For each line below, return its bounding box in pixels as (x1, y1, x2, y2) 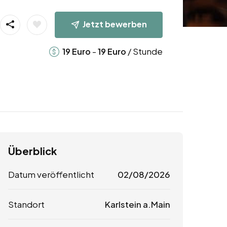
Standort (8, 199, 45, 210)
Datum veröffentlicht (8, 169, 94, 180)
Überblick (8, 144, 57, 158)
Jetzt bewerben (82, 18, 147, 29)
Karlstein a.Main (104, 199, 170, 210)
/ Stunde (126, 45, 163, 57)
